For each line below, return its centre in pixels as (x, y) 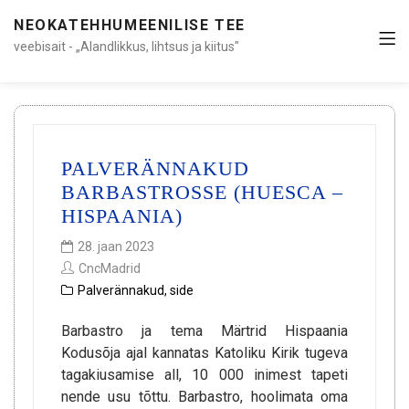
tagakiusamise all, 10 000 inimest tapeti (204, 375)
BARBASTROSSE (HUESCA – (202, 192)
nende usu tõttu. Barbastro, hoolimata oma (204, 397)
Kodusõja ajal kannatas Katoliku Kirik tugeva (204, 353)
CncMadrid (110, 268)
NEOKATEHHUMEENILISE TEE (130, 25)
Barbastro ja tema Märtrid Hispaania (204, 331)
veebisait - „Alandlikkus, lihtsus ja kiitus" (126, 47)
